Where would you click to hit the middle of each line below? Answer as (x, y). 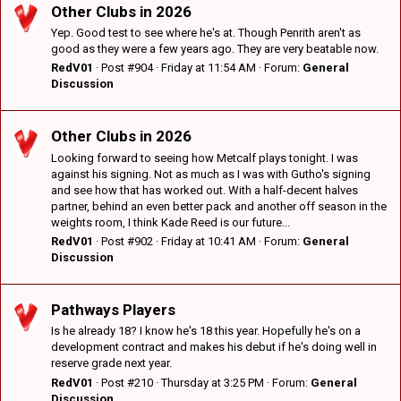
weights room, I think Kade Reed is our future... (171, 222)
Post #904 (127, 68)
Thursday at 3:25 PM (213, 382)
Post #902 (127, 241)
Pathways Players (113, 310)
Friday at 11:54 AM (209, 68)
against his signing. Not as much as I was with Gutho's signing (211, 174)
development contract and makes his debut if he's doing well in (214, 347)
